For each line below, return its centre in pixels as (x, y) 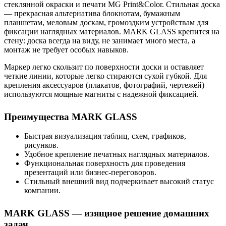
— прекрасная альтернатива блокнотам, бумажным (92, 13)
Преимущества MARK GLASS (71, 117)
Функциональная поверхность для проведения (105, 163)
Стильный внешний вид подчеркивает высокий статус (119, 182)
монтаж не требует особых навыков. (66, 49)
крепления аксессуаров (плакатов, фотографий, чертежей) (104, 85)
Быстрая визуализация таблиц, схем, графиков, (105, 136)
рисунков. (41, 145)
